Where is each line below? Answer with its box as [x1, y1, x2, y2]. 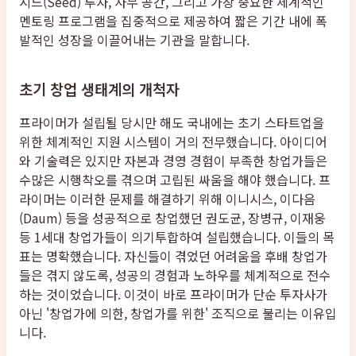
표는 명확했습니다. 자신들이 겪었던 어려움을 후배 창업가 [19, 246, 327, 266]
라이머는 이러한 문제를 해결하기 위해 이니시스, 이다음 [19, 189, 315, 209]
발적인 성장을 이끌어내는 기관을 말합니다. [19, 30, 250, 50]
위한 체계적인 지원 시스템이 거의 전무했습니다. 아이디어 [19, 132, 327, 152]
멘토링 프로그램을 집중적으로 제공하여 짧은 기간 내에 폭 [19, 11, 327, 31]
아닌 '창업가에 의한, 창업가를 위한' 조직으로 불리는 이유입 [19, 304, 337, 323]
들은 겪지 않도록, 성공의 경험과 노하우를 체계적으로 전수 [19, 265, 331, 285]
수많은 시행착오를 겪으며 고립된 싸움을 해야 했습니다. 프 [19, 170, 331, 190]
